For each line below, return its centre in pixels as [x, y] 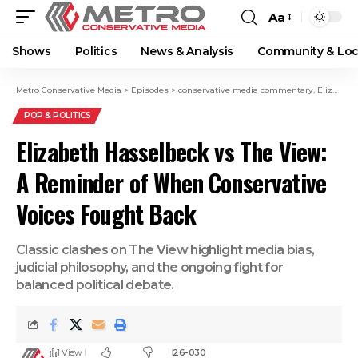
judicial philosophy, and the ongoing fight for [150, 267]
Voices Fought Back [106, 214]
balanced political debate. [95, 285]
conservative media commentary [246, 90]
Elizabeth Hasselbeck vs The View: [172, 151]
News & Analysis [187, 51]
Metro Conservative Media [69, 90]
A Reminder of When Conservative [171, 183]
